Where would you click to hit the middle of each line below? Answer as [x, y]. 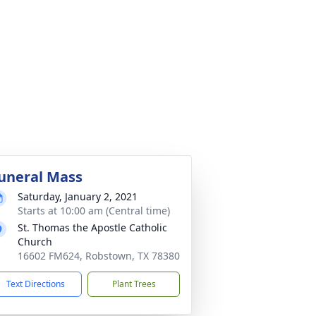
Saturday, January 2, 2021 [78, 196]
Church [35, 242]
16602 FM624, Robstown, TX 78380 [99, 256]
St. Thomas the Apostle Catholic [92, 227]
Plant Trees [134, 284]
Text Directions [36, 284]
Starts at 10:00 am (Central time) [94, 211]
